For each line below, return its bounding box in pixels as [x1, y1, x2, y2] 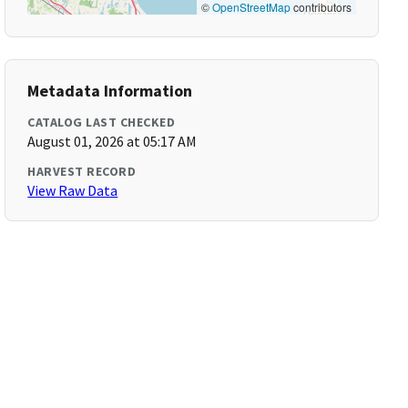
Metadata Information [27, 80, 193, 101]
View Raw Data [27, 181, 118, 199]
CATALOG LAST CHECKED [27, 114, 176, 130]
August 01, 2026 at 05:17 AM [27, 132, 198, 150]
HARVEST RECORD [27, 163, 137, 179]
